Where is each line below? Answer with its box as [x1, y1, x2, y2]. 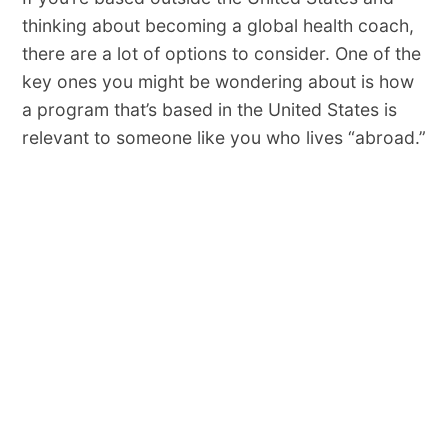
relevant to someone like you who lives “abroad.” [21, 126, 426, 148]
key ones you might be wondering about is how [21, 70, 414, 92]
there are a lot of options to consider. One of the [21, 42, 421, 64]
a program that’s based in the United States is [21, 98, 397, 120]
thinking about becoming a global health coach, [21, 14, 414, 36]
